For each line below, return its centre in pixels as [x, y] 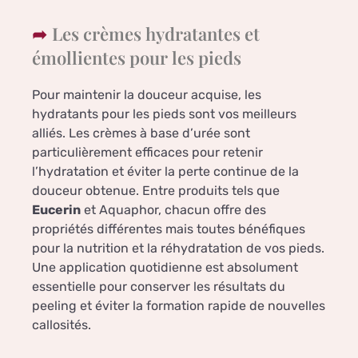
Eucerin [56, 209]
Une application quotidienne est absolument [165, 267]
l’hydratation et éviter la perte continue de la [165, 171]
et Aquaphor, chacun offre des [173, 209]
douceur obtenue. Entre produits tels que [156, 190]
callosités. [62, 324]
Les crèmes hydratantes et [156, 33]
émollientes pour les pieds [137, 57]
